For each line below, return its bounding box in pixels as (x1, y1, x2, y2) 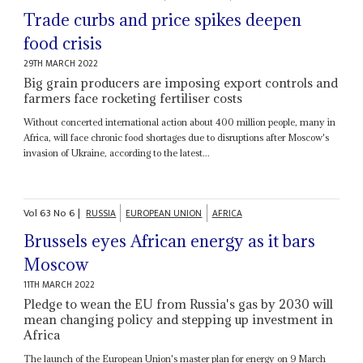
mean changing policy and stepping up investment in (23, 311, 334, 328)
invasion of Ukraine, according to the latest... (23, 146, 211, 159)
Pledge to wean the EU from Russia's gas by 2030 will (23, 296, 334, 313)
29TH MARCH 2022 (23, 55, 99, 71)
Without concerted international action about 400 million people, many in (23, 115, 336, 128)
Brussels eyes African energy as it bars (23, 230, 316, 253)
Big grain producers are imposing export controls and (23, 74, 339, 91)
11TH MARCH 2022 (23, 277, 96, 293)
